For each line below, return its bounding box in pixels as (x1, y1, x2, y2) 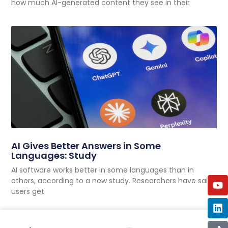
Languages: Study (11, 149, 97, 162)
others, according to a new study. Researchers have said (11, 176, 213, 186)
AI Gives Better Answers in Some (11, 139, 161, 153)
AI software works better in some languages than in (11, 165, 194, 176)
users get (11, 186, 45, 197)
